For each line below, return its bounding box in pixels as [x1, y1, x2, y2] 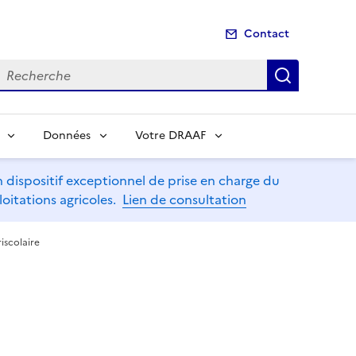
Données [43, 126, 91, 144]
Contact [244, 25, 289, 43]
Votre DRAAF [135, 126, 206, 144]
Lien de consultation [122, 189, 246, 209]
